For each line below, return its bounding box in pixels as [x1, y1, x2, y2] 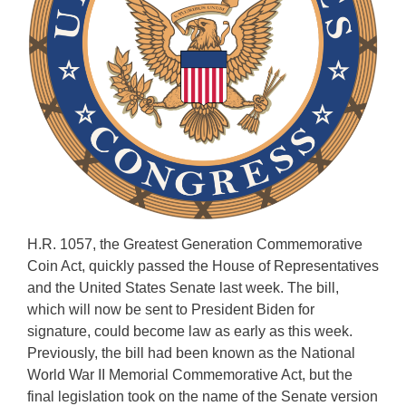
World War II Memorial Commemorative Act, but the [27, 366, 353, 382]
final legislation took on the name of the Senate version [27, 388, 378, 404]
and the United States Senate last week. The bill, [27, 279, 339, 295]
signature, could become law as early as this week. [27, 323, 353, 339]
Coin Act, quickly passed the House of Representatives [27, 257, 379, 274]
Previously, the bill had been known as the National [27, 344, 355, 361]
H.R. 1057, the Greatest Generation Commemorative [27, 236, 362, 252]
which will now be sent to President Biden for [27, 301, 314, 317]
